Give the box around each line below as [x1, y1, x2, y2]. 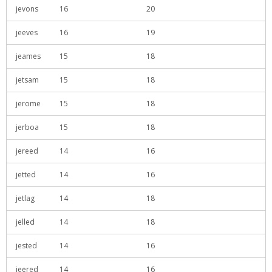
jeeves [16, 27, 38, 38]
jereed [16, 146, 38, 156]
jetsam [16, 75, 39, 85]
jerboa [16, 122, 39, 132]
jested [16, 240, 37, 251]
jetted [16, 169, 36, 180]
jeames [16, 51, 41, 61]
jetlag [16, 193, 35, 203]
